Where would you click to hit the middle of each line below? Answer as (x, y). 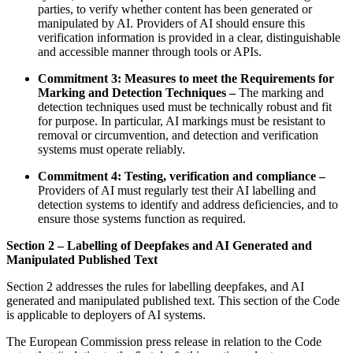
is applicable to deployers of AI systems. (109, 315)
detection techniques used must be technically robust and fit (185, 107)
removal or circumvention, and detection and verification (178, 136)
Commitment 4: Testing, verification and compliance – (182, 176)
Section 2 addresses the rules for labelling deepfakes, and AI (155, 287)
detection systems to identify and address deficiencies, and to (188, 205)
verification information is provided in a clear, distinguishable (189, 38)
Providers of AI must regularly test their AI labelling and (177, 191)
